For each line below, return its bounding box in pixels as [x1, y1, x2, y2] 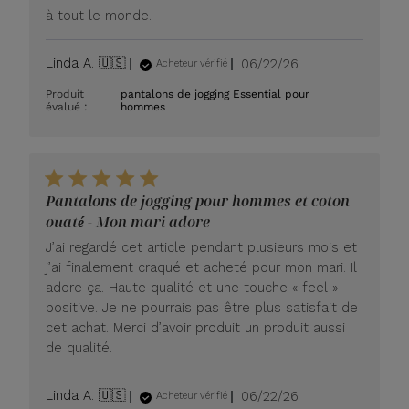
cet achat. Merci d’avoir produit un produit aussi [46, 320, 346, 337]
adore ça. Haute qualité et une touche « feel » [46, 279, 339, 297]
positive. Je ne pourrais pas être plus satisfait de [46, 299, 359, 317]
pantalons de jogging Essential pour [121, 88, 310, 101]
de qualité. [46, 340, 113, 357]
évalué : [46, 100, 89, 114]
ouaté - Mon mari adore [46, 212, 211, 233]
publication [268, 89, 350, 107]
